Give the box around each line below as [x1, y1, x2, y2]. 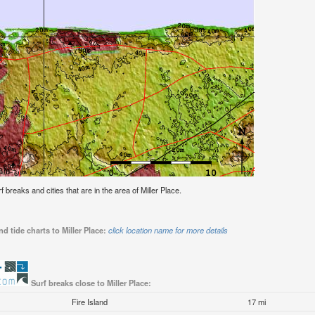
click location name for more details [108, 224, 228, 236]
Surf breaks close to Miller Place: [30, 277, 151, 289]
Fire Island [72, 296, 108, 308]
